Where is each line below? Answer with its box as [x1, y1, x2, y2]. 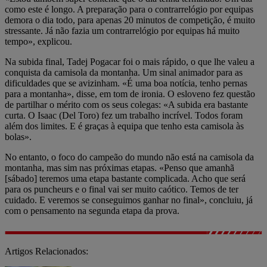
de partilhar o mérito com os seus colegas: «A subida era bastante [5, 99, 248, 110]
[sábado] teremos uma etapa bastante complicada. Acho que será [5, 173, 246, 184]
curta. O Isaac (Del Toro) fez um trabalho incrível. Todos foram [5, 110, 243, 120]
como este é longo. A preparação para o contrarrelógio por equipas [5, 4, 253, 14]
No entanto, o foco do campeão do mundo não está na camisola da [5, 151, 254, 162]
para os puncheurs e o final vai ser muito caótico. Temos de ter [5, 184, 238, 194]
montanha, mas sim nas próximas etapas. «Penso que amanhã [5, 162, 234, 173]
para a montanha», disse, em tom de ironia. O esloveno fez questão [5, 88, 255, 99]
